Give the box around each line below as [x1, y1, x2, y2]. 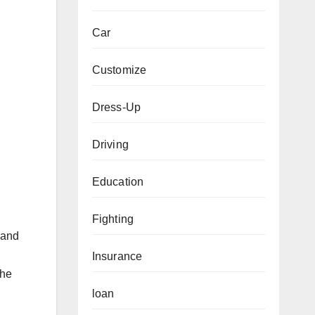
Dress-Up [91, 101, 141, 113]
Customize [91, 64, 147, 76]
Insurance [91, 250, 143, 262]
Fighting [91, 213, 134, 225]
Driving [91, 139, 129, 150]
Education [91, 176, 144, 188]
